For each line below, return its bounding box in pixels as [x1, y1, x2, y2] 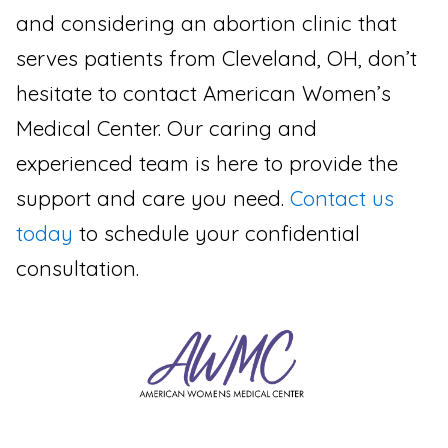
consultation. [16, 254, 139, 281]
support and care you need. [16, 184, 290, 211]
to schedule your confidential [73, 219, 360, 246]
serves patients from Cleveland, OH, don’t [16, 44, 417, 71]
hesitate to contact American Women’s [16, 79, 391, 106]
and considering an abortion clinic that [16, 9, 397, 36]
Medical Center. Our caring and [16, 114, 317, 141]
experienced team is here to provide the [16, 149, 398, 176]
